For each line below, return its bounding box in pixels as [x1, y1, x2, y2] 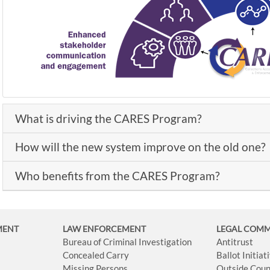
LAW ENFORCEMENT [63, 223, 146, 234]
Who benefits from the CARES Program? [14, 168, 220, 183]
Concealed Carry [63, 249, 130, 260]
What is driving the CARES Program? [14, 111, 202, 125]
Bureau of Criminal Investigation [63, 236, 192, 247]
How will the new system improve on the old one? [14, 140, 266, 154]
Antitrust [216, 236, 254, 247]
